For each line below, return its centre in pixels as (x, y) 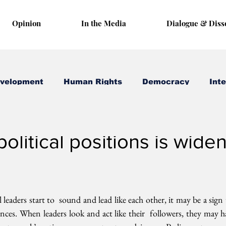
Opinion (26, 23)
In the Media (104, 23)
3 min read (37, 120)
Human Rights (93, 81)
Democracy (166, 81)
